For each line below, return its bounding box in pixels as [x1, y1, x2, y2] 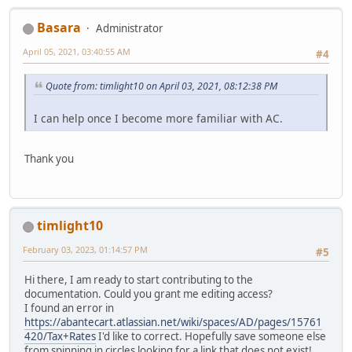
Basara [37, 18, 81, 36]
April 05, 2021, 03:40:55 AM [23, 45, 130, 57]
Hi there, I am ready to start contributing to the [24, 272, 253, 287]
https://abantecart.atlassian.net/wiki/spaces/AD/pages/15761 [24, 314, 322, 329]
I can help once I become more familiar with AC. [34, 110, 283, 126]
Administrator [96, 20, 163, 35]
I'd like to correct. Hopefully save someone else [96, 328, 326, 343]
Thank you [24, 151, 74, 166]
